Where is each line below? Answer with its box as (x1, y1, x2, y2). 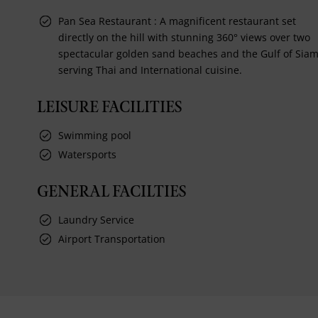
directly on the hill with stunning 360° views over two (58, 30, 310, 44)
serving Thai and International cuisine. (58, 62, 242, 77)
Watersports (58, 147, 116, 161)
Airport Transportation (58, 231, 165, 246)
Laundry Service (58, 212, 134, 226)
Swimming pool (58, 128, 131, 142)
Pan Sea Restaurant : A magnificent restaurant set (58, 13, 296, 28)
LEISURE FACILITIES (37, 100, 182, 115)
